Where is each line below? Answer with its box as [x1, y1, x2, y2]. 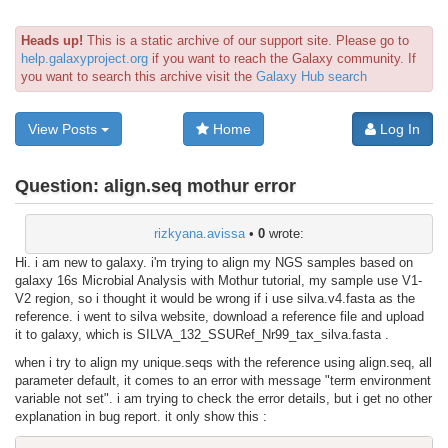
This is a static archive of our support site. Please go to [83, 33, 409, 48]
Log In [375, 121, 420, 137]
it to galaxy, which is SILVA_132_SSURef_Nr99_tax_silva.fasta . [15, 326, 389, 342]
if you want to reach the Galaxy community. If [148, 51, 416, 66]
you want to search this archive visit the [21, 69, 256, 84]
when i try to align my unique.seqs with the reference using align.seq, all [15, 354, 432, 370]
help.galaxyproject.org [21, 51, 148, 66]
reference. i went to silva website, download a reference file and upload [15, 308, 424, 324]
